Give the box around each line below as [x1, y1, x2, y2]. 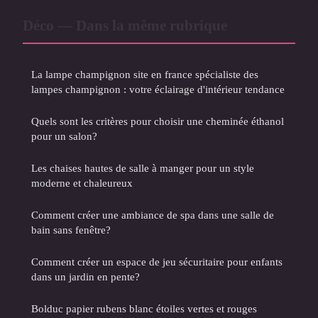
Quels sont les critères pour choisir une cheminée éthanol [31, 115, 284, 128]
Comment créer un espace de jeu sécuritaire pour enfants [31, 256, 283, 268]
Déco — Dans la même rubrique [23, 17, 227, 34]
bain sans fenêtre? [31, 224, 111, 236]
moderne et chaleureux [31, 177, 133, 190]
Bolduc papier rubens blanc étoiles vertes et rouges [31, 302, 257, 315]
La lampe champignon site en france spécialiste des [31, 68, 258, 81]
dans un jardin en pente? [31, 270, 140, 283]
